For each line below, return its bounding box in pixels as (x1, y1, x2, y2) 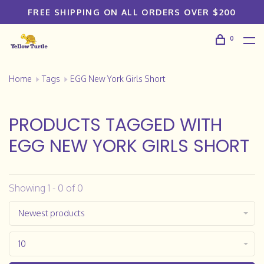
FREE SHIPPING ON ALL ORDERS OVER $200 (28, 7, 236, 17)
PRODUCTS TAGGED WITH (9, 113, 222, 137)
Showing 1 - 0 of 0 (9, 182, 83, 194)
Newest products (18, 207, 85, 219)
